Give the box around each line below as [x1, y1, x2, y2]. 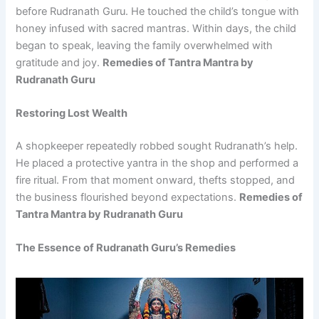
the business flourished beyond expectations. [16, 191, 240, 204]
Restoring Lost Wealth [16, 107, 128, 120]
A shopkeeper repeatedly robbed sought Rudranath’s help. [16, 140, 298, 153]
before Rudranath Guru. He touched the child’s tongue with [16, 4, 300, 18]
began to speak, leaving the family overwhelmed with [16, 38, 273, 52]
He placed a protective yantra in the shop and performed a [16, 157, 299, 170]
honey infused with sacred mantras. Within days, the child [16, 21, 297, 35]
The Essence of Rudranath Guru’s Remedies [16, 241, 236, 255]
